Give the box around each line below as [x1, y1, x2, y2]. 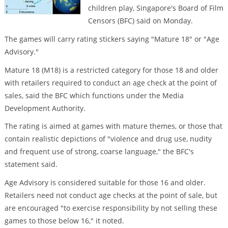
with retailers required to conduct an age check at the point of [4, 77, 217, 88]
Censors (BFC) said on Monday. [88, 16, 193, 26]
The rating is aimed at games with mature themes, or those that [4, 121, 222, 131]
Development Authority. [4, 103, 85, 113]
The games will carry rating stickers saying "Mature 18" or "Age [4, 34, 219, 44]
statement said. [4, 159, 58, 169]
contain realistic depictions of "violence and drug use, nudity [4, 134, 212, 144]
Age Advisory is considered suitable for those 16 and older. [4, 178, 206, 188]
